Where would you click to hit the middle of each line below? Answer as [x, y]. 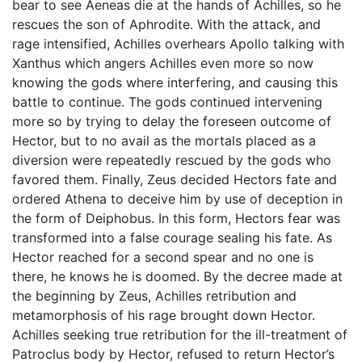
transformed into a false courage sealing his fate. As [172, 238]
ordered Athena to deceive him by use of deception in [177, 199]
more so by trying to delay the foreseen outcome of [172, 121]
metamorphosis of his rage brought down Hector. [164, 315]
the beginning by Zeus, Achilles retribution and [154, 296]
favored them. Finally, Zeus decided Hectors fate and [175, 179]
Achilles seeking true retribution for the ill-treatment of [180, 335]
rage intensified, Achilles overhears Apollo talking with [178, 44]
